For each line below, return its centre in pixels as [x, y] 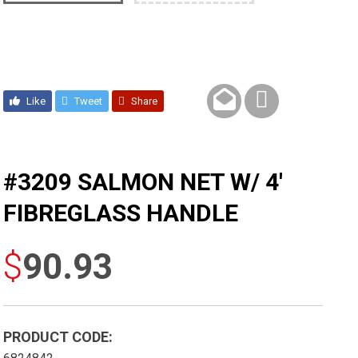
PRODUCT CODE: [58, 337]
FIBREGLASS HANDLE [121, 213]
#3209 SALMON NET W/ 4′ [143, 182]
